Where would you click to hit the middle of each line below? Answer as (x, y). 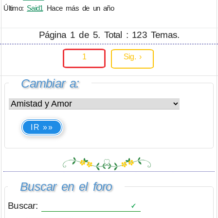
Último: (15, 8)
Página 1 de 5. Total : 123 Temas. (109, 35)
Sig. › (132, 57)
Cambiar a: (50, 83)
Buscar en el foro (66, 187)
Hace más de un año (80, 8)
